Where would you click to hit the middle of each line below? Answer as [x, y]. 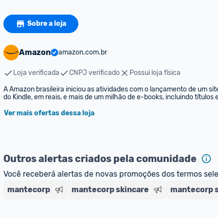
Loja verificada [36, 73]
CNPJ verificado [94, 73]
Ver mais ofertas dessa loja [49, 113]
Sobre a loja [47, 24]
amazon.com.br [83, 52]
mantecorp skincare [110, 190]
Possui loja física [155, 73]
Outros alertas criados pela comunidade [100, 159]
